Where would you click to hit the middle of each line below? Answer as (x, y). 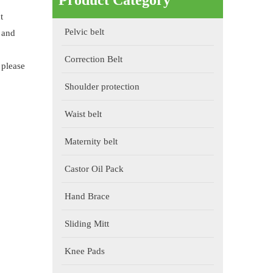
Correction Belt (94, 59)
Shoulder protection (102, 87)
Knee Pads (85, 251)
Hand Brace (87, 196)
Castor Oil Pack (94, 169)
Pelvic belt (84, 32)
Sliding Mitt (87, 224)
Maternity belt (91, 141)
